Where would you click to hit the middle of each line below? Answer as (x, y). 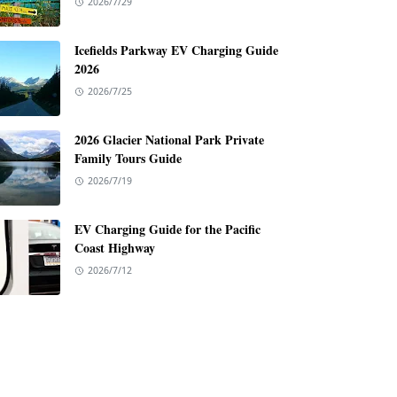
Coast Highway (115, 248)
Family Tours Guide (128, 158)
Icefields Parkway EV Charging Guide (176, 50)
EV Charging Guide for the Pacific (167, 229)
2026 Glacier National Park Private (169, 140)
